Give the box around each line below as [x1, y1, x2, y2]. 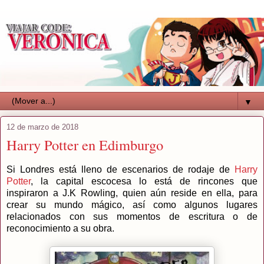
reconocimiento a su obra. [6, 223, 114, 234]
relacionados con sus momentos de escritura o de [6, 212, 258, 222]
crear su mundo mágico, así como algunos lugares [6, 200, 258, 210]
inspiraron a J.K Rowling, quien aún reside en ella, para [6, 188, 258, 199]
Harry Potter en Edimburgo [6, 135, 163, 155]
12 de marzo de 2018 [6, 123, 78, 132]
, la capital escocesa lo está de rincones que [31, 176, 258, 187]
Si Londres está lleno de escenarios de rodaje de [6, 164, 235, 175]
